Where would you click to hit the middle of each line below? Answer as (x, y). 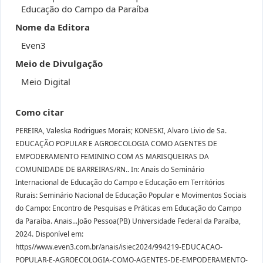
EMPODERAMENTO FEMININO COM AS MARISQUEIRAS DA (112, 156)
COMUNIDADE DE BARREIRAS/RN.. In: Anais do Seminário (110, 169)
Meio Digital (46, 82)
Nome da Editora (53, 27)
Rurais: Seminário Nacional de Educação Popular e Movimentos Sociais (131, 195)
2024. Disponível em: (49, 234)
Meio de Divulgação (59, 63)
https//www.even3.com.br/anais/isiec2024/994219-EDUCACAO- (119, 247)
